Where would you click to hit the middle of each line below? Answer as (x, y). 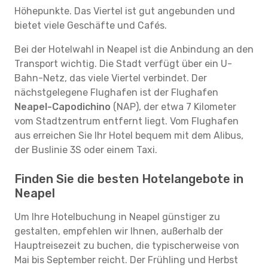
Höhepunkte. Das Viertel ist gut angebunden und (125, 11)
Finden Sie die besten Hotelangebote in (129, 179)
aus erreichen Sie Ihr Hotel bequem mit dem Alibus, (129, 135)
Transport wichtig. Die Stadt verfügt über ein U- (123, 64)
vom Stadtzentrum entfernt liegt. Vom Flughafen (127, 121)
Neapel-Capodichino (63, 107)
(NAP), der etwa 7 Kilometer (173, 107)
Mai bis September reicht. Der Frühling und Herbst (126, 260)
